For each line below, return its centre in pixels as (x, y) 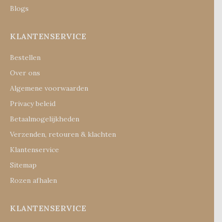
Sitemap (23, 165)
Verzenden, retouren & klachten (63, 135)
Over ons (25, 73)
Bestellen (25, 58)
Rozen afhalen (33, 181)
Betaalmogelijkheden (45, 119)
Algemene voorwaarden (49, 88)
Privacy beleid (33, 104)
